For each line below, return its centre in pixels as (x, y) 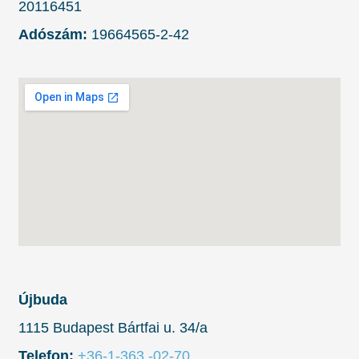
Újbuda (43, 300)
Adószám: (53, 35)
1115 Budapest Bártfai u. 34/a (113, 328)
